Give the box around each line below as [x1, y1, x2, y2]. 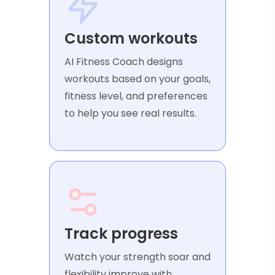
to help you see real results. [64, 106, 196, 121]
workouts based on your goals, [64, 72, 211, 87]
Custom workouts [64, 28, 198, 49]
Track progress [64, 223, 178, 244]
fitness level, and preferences [64, 89, 207, 104]
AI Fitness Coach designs [64, 55, 183, 69]
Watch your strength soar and [64, 250, 211, 265]
